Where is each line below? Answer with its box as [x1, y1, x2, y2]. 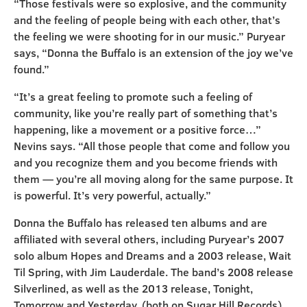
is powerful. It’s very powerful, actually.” [14, 188, 211, 203]
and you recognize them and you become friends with [14, 155, 278, 170]
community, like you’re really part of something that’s [14, 106, 278, 121]
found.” [14, 62, 49, 77]
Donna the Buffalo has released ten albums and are [14, 215, 267, 230]
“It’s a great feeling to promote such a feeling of [14, 89, 252, 104]
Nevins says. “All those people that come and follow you [14, 138, 290, 153]
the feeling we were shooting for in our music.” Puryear [14, 29, 285, 44]
